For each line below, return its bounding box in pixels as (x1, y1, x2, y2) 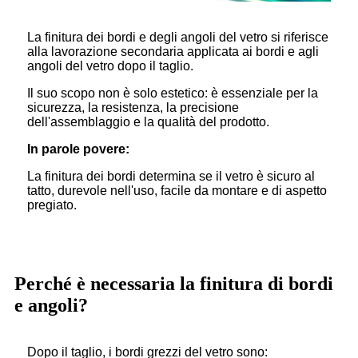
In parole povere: (27, 142, 129, 157)
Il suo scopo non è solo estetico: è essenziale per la (27, 86, 318, 101)
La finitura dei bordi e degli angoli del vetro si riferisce (27, 30, 328, 45)
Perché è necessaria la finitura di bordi (14, 273, 333, 295)
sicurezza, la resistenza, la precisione (27, 101, 239, 115)
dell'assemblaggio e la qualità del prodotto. (27, 115, 269, 129)
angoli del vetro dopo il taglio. (27, 59, 193, 74)
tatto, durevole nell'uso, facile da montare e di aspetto (27, 184, 327, 198)
